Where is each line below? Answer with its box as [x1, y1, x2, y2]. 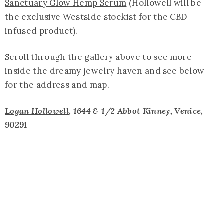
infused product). [5, 25, 78, 37]
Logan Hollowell [5, 106, 69, 117]
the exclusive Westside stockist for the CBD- [5, 11, 192, 23]
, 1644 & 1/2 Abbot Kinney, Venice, [69, 106, 203, 117]
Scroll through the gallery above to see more [5, 52, 192, 63]
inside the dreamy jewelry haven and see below [5, 65, 205, 77]
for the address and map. [5, 79, 110, 91]
